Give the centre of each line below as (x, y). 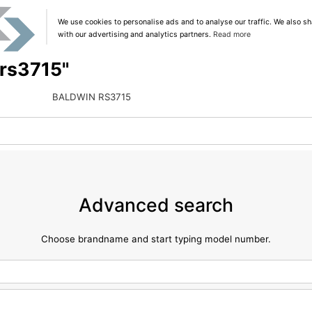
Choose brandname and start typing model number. (156, 239)
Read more (232, 34)
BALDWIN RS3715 (91, 96)
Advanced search (156, 205)
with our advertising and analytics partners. (135, 34)
